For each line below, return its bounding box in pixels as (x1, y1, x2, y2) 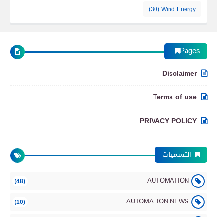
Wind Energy (161, 4, 196, 15)
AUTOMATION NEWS (126, 195, 189, 207)
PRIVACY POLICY (140, 114, 197, 127)
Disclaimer (162, 67, 197, 80)
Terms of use (153, 91, 197, 104)
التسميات (162, 148, 192, 161)
